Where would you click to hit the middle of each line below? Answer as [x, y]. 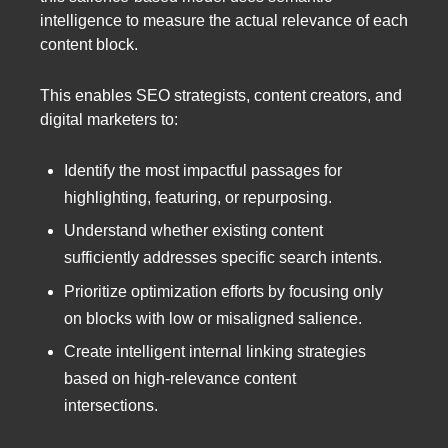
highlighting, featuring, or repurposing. [198, 198]
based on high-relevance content [180, 379]
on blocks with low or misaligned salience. [213, 318]
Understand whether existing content [193, 231]
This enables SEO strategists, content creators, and [221, 96]
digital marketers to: [109, 120]
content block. [89, 45]
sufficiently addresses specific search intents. [223, 258]
